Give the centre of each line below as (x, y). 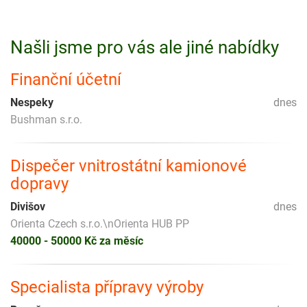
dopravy (39, 183)
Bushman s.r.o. (46, 119)
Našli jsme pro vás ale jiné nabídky (145, 47)
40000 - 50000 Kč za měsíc (77, 241)
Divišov (28, 206)
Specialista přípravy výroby (107, 287)
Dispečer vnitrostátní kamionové (128, 165)
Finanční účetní (66, 79)
